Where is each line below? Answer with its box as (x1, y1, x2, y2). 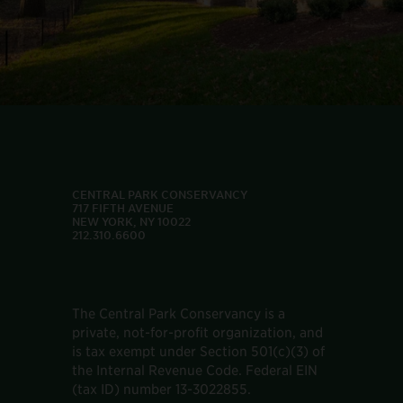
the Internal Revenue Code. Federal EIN (72, 361, 318, 379)
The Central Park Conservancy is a (72, 304, 286, 322)
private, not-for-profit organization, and (72, 323, 324, 341)
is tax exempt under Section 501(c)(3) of (72, 342, 326, 360)
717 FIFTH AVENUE (72, 201, 175, 216)
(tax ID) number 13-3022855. (72, 380, 252, 398)
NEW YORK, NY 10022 (72, 214, 192, 229)
